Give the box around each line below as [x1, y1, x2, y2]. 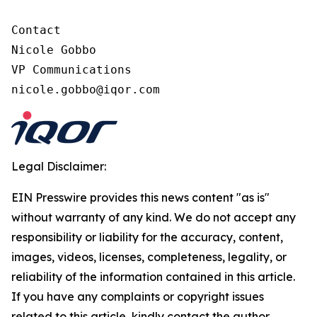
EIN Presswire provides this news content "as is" [11, 190, 270, 204]
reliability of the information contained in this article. [11, 270, 295, 284]
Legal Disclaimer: [11, 159, 106, 173]
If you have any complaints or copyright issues [11, 289, 264, 304]
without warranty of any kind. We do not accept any [11, 210, 296, 224]
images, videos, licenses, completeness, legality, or [11, 250, 287, 264]
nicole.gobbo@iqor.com [11, 83, 160, 96]
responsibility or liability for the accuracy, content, [11, 230, 283, 244]
